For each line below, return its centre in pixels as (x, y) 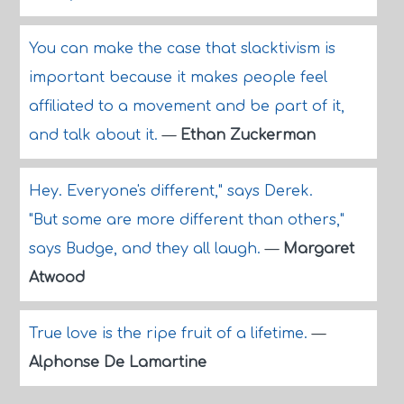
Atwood (56, 278)
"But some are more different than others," (186, 220)
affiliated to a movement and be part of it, (186, 106)
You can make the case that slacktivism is (182, 49)
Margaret (318, 249)
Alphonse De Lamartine (117, 363)
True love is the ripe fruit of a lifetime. (170, 334)
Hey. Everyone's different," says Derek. (170, 191)
